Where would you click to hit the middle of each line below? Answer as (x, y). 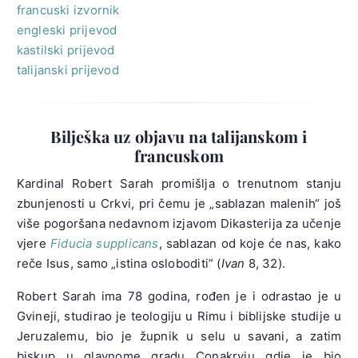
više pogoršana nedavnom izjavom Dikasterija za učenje (179, 223)
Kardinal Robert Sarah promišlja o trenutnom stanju (179, 183)
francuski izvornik (68, 10)
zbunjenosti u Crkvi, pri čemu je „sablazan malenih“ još (179, 203)
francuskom (179, 155)
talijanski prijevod (68, 70)
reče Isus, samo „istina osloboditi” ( (119, 263)
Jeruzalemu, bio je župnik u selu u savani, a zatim (179, 336)
